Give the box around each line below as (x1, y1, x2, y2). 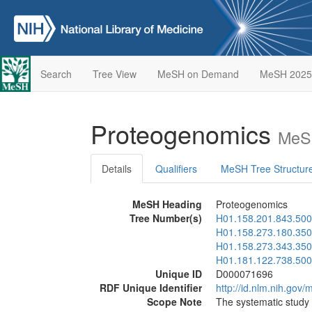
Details (102, 162, 132, 175)
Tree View (92, 67, 136, 81)
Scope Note (147, 295, 202, 309)
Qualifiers (155, 162, 197, 175)
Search (40, 67, 72, 81)
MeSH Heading (132, 197, 202, 211)
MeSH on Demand (157, 67, 239, 81)
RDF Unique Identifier (100, 281, 202, 295)
